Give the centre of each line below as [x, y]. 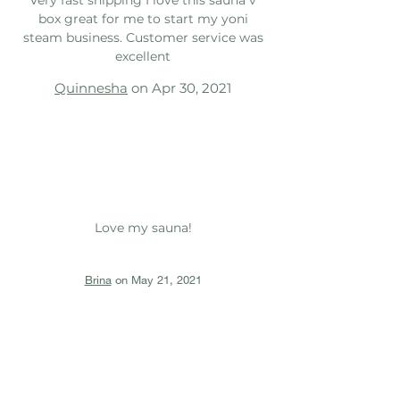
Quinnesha [91, 87]
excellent [143, 56]
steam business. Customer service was [143, 37]
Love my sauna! [143, 227]
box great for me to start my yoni [143, 18]
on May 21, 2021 [156, 279]
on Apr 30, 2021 [179, 87]
